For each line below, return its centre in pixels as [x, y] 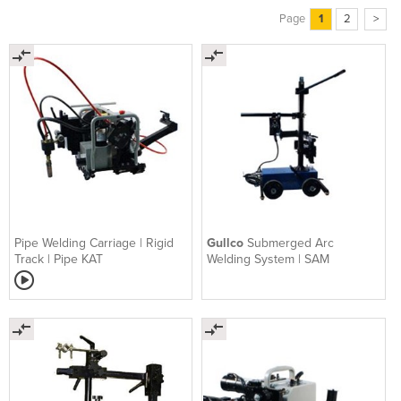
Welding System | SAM [269, 259]
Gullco [227, 243]
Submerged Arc [291, 243]
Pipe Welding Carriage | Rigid [94, 243]
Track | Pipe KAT [59, 259]
